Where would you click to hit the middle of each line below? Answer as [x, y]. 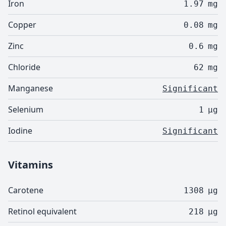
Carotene [26, 190]
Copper [22, 25]
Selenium [26, 109]
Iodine [20, 131]
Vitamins [31, 165]
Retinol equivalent [42, 211]
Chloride [24, 67]
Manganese [31, 88]
